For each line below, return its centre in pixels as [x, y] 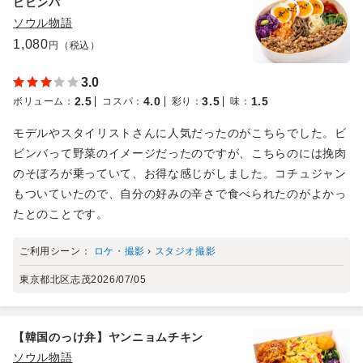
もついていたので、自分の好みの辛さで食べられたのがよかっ [180, 193]
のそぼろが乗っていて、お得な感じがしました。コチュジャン [180, 173]
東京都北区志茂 [56, 279]
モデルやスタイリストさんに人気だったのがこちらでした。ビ [180, 132]
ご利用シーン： [57, 251]
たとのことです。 [61, 214]
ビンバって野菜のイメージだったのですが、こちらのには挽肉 [180, 153]
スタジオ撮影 [185, 251]
